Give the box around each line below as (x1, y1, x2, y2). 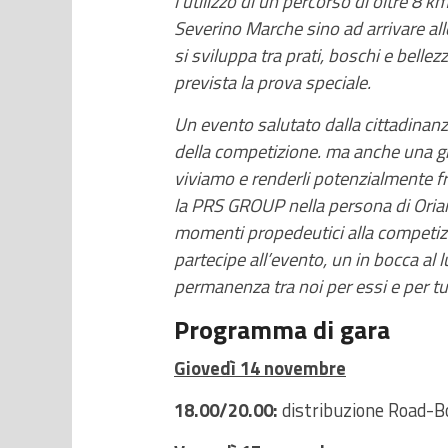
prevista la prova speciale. (174, 67, 371, 96)
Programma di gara (174, 309, 390, 349)
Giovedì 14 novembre (174, 353, 346, 382)
